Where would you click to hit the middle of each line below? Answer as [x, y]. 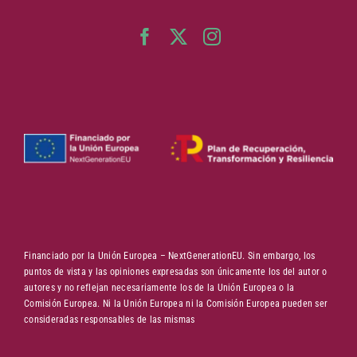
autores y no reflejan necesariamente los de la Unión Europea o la [159, 287]
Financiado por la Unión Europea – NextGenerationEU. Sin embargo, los [169, 255]
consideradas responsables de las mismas [109, 319]
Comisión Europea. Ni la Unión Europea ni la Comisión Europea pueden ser [176, 303]
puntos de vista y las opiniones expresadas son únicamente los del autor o [175, 271]
